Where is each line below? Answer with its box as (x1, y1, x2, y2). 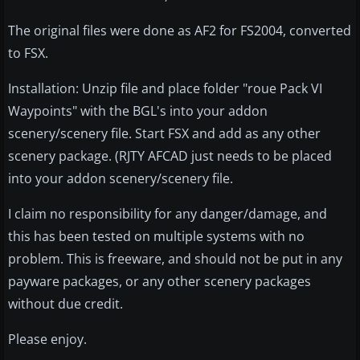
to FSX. (8, 44, 48, 63)
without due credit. (8, 295, 123, 313)
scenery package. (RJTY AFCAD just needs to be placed (8, 147, 332, 166)
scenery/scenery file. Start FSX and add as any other (8, 125, 321, 143)
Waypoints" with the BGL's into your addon (8, 102, 268, 121)
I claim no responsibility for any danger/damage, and (8, 205, 327, 223)
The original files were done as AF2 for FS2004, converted (8, 22, 351, 40)
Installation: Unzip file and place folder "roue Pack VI (8, 80, 322, 98)
